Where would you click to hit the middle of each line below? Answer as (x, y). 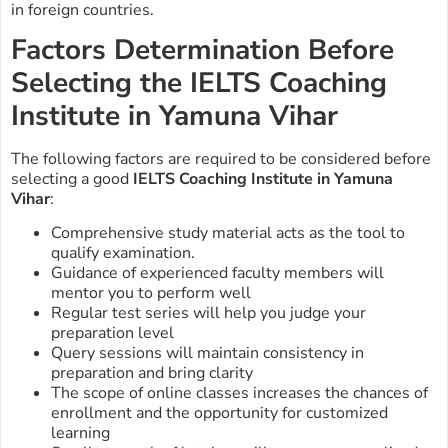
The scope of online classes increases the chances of (239, 393)
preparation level (112, 333)
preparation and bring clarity (152, 373)
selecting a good (72, 179)
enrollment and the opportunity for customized (219, 413)
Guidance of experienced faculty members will (217, 273)
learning (80, 433)
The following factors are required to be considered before (221, 159)
